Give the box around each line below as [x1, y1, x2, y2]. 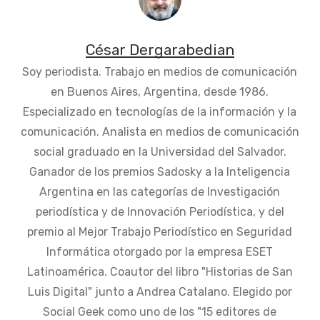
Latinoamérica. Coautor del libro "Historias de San [26, 265, 293, 279]
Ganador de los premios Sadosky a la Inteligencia [29, 165, 291, 179]
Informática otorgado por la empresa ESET [46, 245, 274, 259]
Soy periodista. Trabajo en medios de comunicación [22, 65, 298, 79]
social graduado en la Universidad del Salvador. [33, 145, 286, 159]
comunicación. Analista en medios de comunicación [20, 125, 299, 139]
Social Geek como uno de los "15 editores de [43, 305, 277, 319]
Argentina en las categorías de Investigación [39, 185, 281, 199]
